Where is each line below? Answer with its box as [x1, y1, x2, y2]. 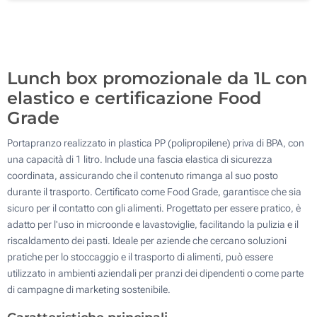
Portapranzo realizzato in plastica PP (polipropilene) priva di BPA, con [7, 137, 304, 149]
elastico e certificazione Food [7, 87, 261, 108]
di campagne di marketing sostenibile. [7, 283, 171, 295]
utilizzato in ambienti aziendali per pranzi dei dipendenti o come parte [7, 267, 304, 279]
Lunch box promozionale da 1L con [7, 67, 307, 88]
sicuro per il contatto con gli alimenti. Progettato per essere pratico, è [7, 202, 301, 214]
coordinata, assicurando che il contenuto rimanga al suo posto [7, 169, 278, 181]
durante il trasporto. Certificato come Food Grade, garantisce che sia [7, 185, 301, 197]
